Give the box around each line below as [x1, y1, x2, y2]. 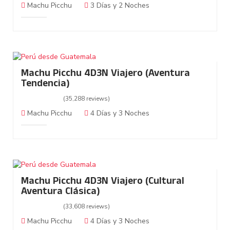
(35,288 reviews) [63, 94, 110, 103]
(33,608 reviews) [63, 202, 110, 211]
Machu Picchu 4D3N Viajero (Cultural [21, 174, 184, 191]
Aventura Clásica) [21, 184, 100, 201]
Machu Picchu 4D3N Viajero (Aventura [21, 66, 190, 83]
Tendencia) [21, 76, 70, 93]
